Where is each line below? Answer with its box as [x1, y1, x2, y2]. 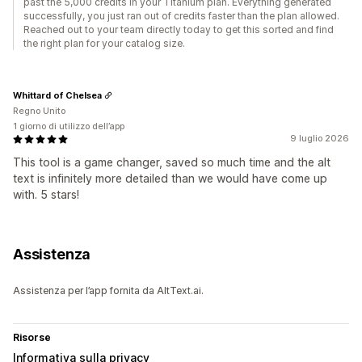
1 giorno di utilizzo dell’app [13, 120, 124, 133]
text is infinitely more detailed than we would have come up [13, 171, 327, 186]
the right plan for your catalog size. [23, 37, 185, 50]
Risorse [13, 331, 51, 344]
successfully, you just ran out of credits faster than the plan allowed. [23, 10, 339, 23]
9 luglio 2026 [290, 133, 349, 145]
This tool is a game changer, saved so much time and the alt [13, 155, 330, 170]
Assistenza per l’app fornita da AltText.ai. [13, 284, 204, 297]
